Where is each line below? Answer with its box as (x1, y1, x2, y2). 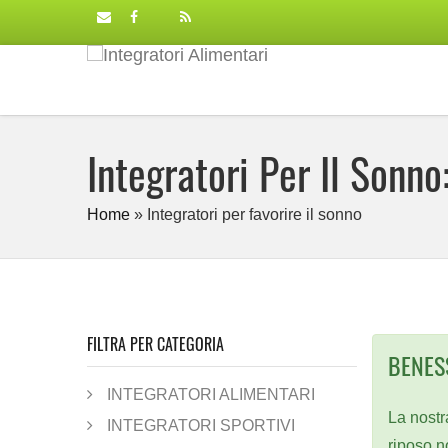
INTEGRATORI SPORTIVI (107, 416, 295, 434)
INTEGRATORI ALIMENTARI (107, 385, 315, 403)
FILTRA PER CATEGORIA (87, 332, 224, 356)
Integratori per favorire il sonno (147, 205, 362, 223)
